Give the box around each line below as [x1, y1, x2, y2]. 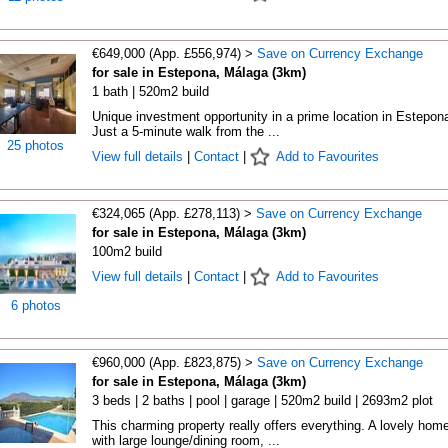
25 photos [7, 138, 64, 153]
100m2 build [91, 244, 162, 259]
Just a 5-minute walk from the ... [91, 124, 280, 139]
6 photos [10, 298, 61, 313]
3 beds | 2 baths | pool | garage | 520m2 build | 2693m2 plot [91, 393, 433, 408]
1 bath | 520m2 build [91, 84, 209, 99]
